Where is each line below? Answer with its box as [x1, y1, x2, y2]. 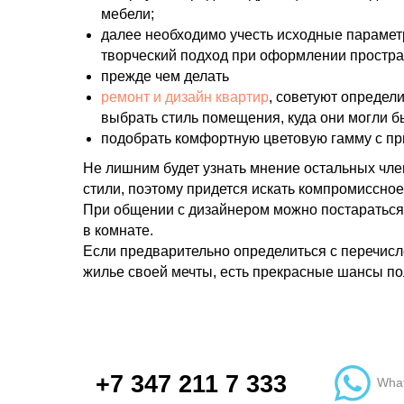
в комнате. [83, 223, 153, 238]
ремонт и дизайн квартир [101, 89, 269, 105]
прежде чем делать [101, 69, 229, 84]
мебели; [101, 6, 154, 22]
